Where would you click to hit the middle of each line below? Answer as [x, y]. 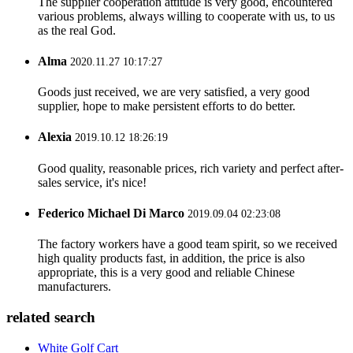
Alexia [55, 137]
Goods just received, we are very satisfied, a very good [174, 92]
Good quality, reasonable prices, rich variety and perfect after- [191, 168]
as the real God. [77, 30]
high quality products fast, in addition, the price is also [171, 258]
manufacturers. [74, 287]
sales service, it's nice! [92, 182]
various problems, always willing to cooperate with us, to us [186, 16]
